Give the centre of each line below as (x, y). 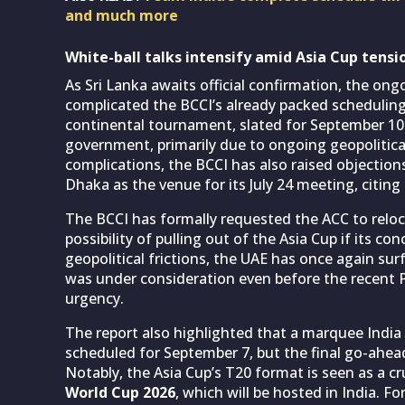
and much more (122, 15)
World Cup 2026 (120, 392)
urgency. (94, 298)
